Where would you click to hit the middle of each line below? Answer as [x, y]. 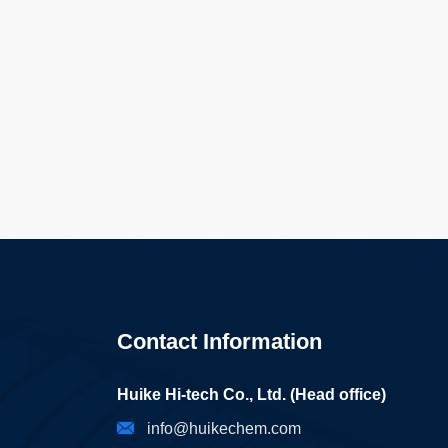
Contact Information [219, 341]
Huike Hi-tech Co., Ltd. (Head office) [251, 394]
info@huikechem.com [224, 428]
